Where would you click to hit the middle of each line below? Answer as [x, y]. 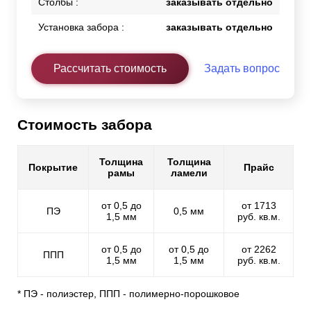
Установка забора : [81, 27]
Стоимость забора [85, 125]
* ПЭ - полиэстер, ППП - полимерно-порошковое [128, 294]
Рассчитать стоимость [110, 69]
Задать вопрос [242, 69]
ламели [189, 173]
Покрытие [53, 168]
